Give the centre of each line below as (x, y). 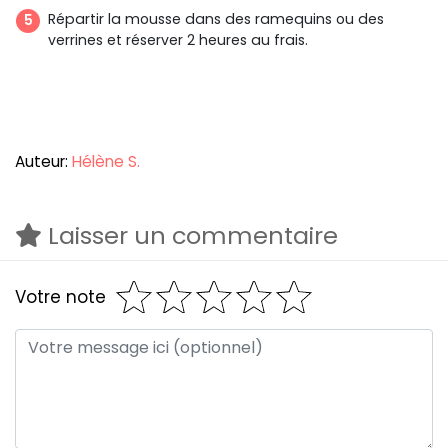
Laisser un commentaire (190, 236)
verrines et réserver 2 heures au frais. (178, 39)
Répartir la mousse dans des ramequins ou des (216, 18)
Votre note (60, 296)
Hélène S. (106, 162)
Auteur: (43, 162)
